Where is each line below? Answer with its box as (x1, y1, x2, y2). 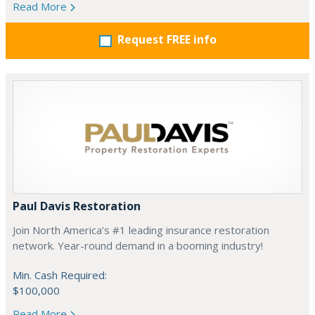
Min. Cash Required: (13, 268, 107, 282)
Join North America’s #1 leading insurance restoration (13, 223, 269, 237)
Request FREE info (117, 32, 217, 47)
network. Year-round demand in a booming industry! (13, 238, 263, 252)
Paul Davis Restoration (13, 198, 141, 214)
